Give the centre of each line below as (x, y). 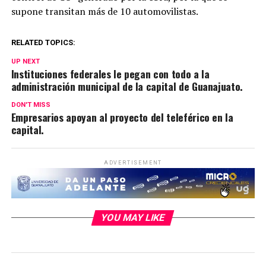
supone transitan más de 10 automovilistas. (104, 12)
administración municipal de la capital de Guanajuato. (127, 86)
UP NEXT (25, 62)
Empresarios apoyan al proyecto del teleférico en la (122, 117)
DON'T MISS (31, 105)
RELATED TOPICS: (43, 43)
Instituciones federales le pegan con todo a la (110, 74)
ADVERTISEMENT (133, 163)
